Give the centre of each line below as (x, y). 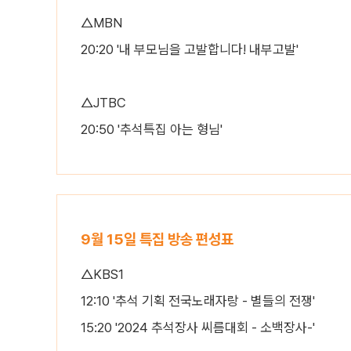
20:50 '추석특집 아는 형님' (152, 129)
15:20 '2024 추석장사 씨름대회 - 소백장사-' (198, 327)
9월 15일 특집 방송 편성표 (157, 239)
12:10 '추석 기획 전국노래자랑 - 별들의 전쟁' (198, 301)
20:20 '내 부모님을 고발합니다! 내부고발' (190, 49)
